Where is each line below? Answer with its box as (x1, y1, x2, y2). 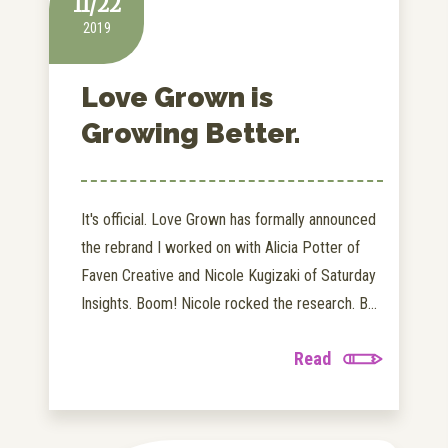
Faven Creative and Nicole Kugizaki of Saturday (81, 266, 376, 286)
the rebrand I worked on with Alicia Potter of (81, 238, 360, 258)
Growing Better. (81, 117, 300, 151)
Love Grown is (81, 81, 273, 115)
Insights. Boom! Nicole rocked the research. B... (81, 294, 377, 314)
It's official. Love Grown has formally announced (81, 210, 376, 230)
